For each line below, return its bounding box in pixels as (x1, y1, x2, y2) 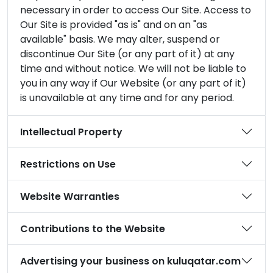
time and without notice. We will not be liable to (20, 62, 246, 76)
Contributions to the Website (20, 221, 165, 236)
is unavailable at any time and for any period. (20, 91, 234, 105)
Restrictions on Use (20, 157, 116, 171)
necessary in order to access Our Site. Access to (20, 3, 251, 17)
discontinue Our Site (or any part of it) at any (20, 47, 235, 61)
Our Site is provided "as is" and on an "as (20, 18, 207, 32)
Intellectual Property (20, 124, 122, 139)
